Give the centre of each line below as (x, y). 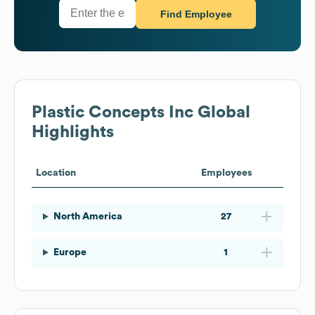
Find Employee (196, 14)
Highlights (73, 132)
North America (88, 216)
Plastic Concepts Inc (112, 112)
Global (222, 112)
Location (56, 173)
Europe (70, 252)
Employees (226, 173)
